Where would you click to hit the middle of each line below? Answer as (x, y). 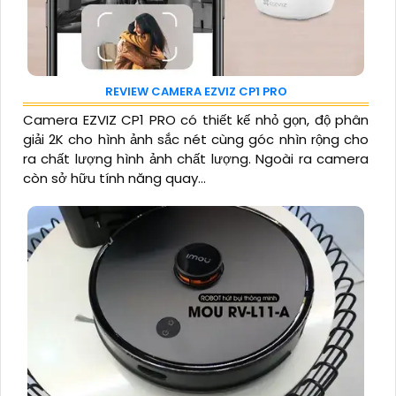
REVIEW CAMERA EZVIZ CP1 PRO (196, 92)
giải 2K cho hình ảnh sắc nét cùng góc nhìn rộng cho (196, 140)
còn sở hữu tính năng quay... (114, 179)
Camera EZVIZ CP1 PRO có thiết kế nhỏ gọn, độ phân (196, 120)
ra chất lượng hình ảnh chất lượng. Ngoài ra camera (196, 159)
